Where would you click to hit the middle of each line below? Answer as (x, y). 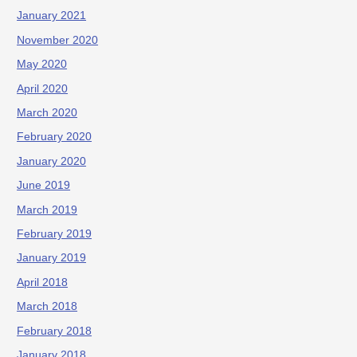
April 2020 (43, 88)
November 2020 (58, 40)
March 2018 (47, 307)
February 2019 (55, 234)
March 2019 (47, 210)
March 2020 (47, 112)
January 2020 (52, 161)
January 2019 (52, 258)
